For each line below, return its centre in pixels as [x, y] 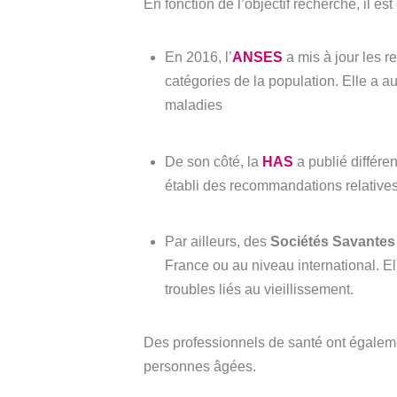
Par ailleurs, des [218, 241]
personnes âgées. [200, 367]
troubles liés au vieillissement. [259, 289]
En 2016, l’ [198, 58]
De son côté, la [214, 161]
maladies [194, 105]
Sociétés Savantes [333, 241]
